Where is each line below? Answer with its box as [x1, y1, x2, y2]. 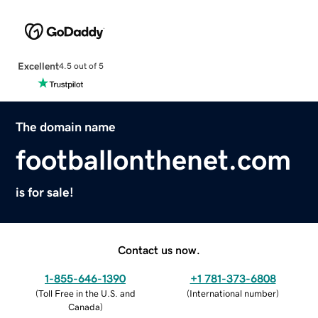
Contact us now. [118, 243, 200, 256]
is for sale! [16, 185, 75, 199]
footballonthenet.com [16, 145, 292, 174]
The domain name [16, 120, 116, 133]
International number [190, 288, 276, 298]
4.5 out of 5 [58, 62, 104, 71]
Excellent [17, 60, 59, 71]
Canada [67, 302, 100, 312]
